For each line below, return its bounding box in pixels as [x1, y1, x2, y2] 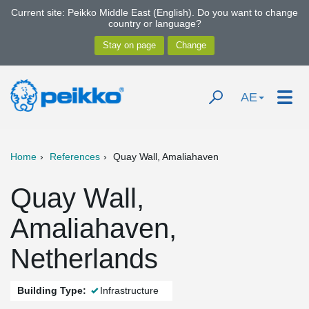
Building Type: [17, 285, 86, 296]
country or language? [108, 18, 201, 29]
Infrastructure [100, 285, 159, 296]
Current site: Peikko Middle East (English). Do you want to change [11, 7, 298, 18]
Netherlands [10, 243, 158, 274]
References [50, 151, 100, 162]
